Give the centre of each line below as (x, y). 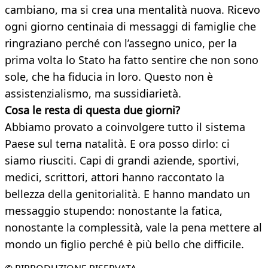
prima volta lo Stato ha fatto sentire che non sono (132, 60)
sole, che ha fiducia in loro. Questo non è (109, 77)
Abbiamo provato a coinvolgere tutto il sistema (125, 127)
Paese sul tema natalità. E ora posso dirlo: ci (117, 144)
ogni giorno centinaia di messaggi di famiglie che (130, 27)
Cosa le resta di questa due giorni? (92, 110)
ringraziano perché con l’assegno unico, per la (121, 43)
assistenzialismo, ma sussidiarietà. (93, 94)
